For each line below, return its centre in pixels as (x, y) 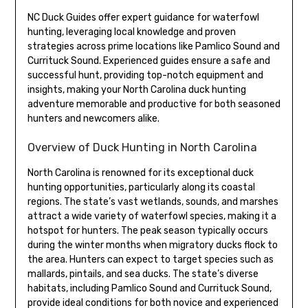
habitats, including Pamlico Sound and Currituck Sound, (149, 288)
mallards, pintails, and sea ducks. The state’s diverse (143, 274)
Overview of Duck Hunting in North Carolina (142, 147)
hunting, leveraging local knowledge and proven (131, 32)
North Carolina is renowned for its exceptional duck (140, 173)
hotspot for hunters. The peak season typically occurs (147, 230)
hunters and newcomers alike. (93, 118)
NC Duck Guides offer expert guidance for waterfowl (143, 17)
